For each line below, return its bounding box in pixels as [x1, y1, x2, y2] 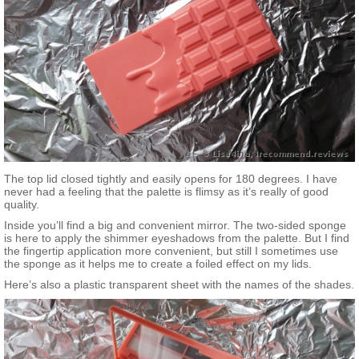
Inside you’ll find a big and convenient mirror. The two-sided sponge [4, 219, 346, 232]
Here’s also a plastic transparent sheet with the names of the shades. [4, 278, 354, 292]
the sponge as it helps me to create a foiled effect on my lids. [4, 257, 312, 271]
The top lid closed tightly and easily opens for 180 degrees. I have [4, 172, 337, 186]
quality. [4, 198, 39, 212]
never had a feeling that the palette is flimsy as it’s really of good [4, 185, 329, 199]
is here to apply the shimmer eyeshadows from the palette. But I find [4, 232, 349, 245]
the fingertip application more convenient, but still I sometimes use [4, 244, 338, 258]
